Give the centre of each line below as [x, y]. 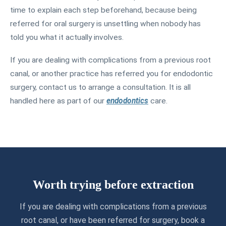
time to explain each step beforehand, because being [103, 10]
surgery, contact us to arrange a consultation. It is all [100, 87]
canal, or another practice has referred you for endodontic [111, 73]
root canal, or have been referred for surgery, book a [113, 220]
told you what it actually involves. [67, 37]
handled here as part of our [58, 101]
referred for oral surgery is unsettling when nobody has [105, 23]
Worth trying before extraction [113, 184]
